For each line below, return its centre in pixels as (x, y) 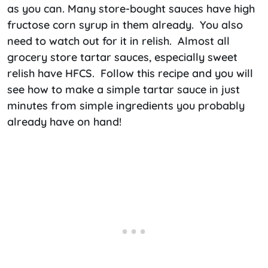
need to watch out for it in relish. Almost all (118, 41)
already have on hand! (64, 122)
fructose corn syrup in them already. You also (125, 25)
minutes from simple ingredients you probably (126, 106)
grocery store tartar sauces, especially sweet (122, 57)
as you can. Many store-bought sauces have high (131, 9)
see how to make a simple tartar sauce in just (124, 90)
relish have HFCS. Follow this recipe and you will (130, 74)
